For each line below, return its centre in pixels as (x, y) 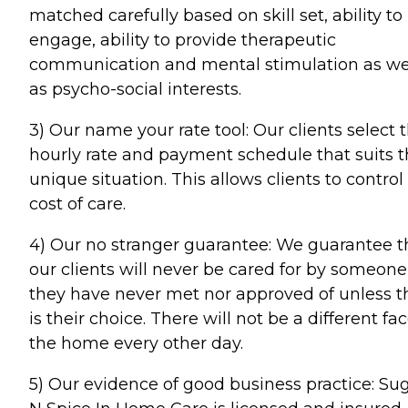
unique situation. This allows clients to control (216, 179)
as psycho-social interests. (135, 89)
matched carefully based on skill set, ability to (216, 15)
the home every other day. (136, 343)
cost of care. (77, 204)
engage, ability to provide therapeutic (183, 40)
